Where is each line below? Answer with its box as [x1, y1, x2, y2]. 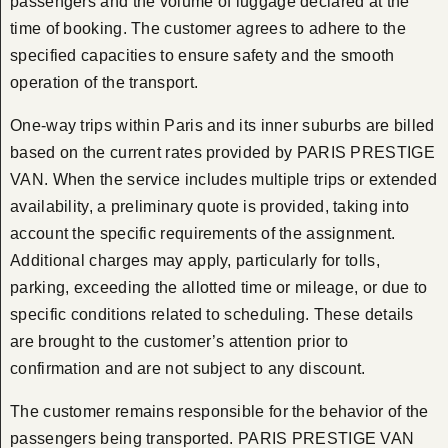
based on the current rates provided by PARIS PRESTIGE [10, 144, 435, 162]
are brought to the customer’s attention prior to [10, 333, 349, 351]
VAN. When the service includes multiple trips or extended [10, 171, 438, 189]
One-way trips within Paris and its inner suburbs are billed [10, 117, 435, 135]
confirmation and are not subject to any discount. [10, 360, 366, 378]
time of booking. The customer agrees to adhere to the [10, 20, 406, 38]
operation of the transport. [10, 74, 199, 92]
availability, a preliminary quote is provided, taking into [10, 198, 410, 216]
